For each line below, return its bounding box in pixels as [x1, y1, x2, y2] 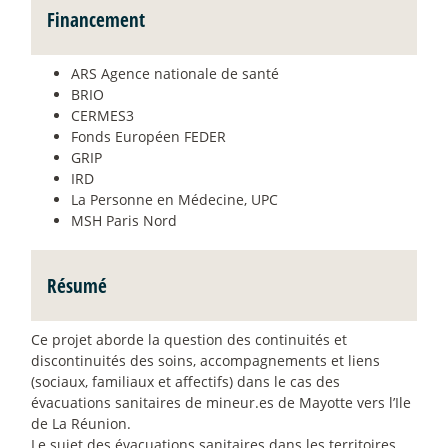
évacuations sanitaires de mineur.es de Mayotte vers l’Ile [31, 392, 411, 412]
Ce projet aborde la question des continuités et [31, 329, 347, 349]
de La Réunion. [31, 413, 131, 433]
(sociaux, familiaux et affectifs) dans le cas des [31, 371, 340, 391]
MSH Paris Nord [71, 210, 177, 230]
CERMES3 [71, 105, 134, 125]
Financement [47, 5, 145, 33]
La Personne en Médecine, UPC [71, 189, 278, 209]
